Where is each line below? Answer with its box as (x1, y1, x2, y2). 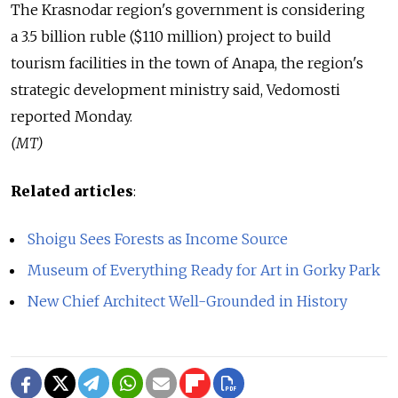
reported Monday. (11, 107, 132, 126)
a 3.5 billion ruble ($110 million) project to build (11, 28, 331, 46)
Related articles (11, 182, 133, 201)
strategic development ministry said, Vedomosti (11, 81, 340, 99)
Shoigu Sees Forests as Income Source (28, 230, 289, 249)
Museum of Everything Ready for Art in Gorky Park (28, 260, 381, 279)
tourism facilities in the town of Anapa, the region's (11, 54, 363, 73)
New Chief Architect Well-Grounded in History (28, 291, 348, 310)
